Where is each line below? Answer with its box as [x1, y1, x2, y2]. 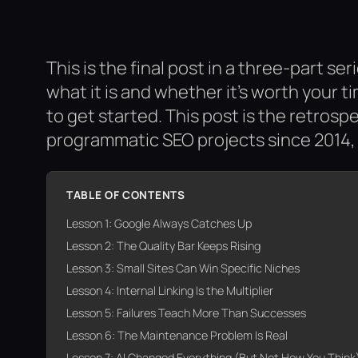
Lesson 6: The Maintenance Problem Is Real [66, 328, 288, 344]
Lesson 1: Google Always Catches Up [66, 216, 252, 232]
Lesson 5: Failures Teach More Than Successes [66, 305, 306, 321]
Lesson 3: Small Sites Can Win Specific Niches [66, 261, 300, 276]
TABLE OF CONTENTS [66, 188, 185, 203]
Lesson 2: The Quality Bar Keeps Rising [66, 238, 261, 254]
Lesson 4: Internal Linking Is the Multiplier [66, 283, 273, 299]
